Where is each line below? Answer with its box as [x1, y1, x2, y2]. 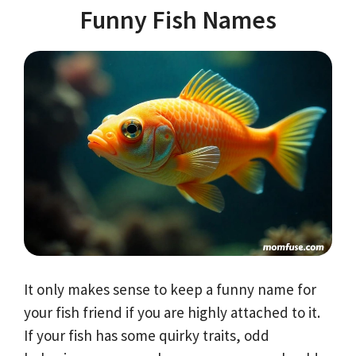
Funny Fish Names [79, 3, 277, 36]
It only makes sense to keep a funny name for [24, 280, 316, 300]
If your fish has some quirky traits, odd [24, 326, 269, 346]
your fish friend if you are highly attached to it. [24, 303, 320, 323]
